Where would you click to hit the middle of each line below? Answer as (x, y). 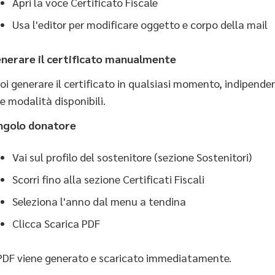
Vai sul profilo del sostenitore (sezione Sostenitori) (132, 157)
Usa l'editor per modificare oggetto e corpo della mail (140, 24)
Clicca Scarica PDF (56, 223)
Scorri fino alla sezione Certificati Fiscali (108, 179)
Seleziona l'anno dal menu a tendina (99, 201)
